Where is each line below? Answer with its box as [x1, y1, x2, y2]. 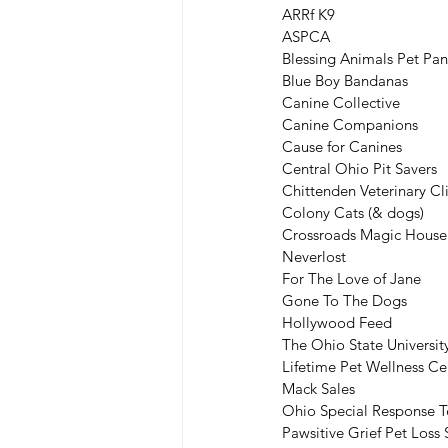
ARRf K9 [282, 4, 335, 24]
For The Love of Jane [282, 268, 421, 288]
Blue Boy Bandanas [282, 70, 408, 90]
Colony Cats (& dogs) [282, 202, 424, 222]
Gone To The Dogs [282, 290, 407, 310]
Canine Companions [282, 114, 418, 134]
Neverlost [282, 246, 346, 266]
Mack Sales [282, 378, 355, 398]
